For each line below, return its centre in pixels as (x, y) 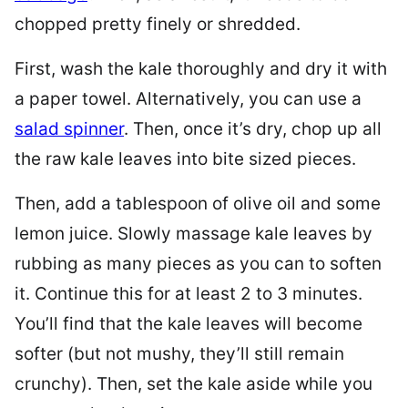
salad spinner (69, 128)
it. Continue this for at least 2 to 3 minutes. (189, 293)
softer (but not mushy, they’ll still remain (179, 353)
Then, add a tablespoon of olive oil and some (198, 203)
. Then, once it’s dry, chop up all (253, 128)
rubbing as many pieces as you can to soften (198, 263)
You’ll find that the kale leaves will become (189, 323)
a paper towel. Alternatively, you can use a (188, 98)
